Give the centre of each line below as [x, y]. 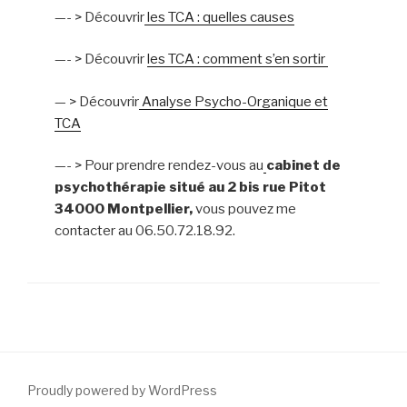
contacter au [94, 231]
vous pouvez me [246, 209]
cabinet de [303, 165]
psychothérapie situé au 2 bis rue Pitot [190, 187]
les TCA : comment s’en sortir [238, 59]
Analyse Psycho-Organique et [233, 101]
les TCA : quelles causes [219, 17]
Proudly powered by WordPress [122, 390]
